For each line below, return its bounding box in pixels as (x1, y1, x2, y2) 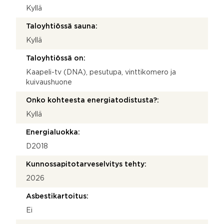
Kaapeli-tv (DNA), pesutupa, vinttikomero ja (26, 69, 176, 75)
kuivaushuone (26, 79, 72, 85)
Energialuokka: (26, 129, 80, 135)
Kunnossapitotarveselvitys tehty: (26, 161, 146, 167)
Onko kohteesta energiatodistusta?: (26, 97, 159, 103)
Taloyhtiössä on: (26, 55, 85, 61)
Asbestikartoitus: (26, 193, 88, 199)
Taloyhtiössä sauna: (26, 23, 97, 29)
